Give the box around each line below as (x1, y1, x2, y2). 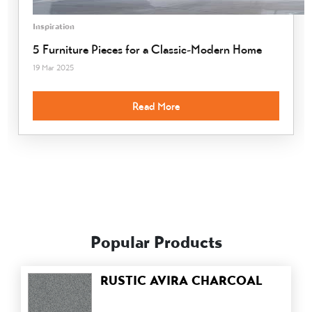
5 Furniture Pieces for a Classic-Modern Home (33, 42, 263, 58)
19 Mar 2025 (33, 63, 75, 73)
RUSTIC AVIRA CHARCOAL (100, 273, 263, 289)
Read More (132, 99, 180, 113)
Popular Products (90, 232, 222, 253)
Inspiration (33, 21, 75, 32)
